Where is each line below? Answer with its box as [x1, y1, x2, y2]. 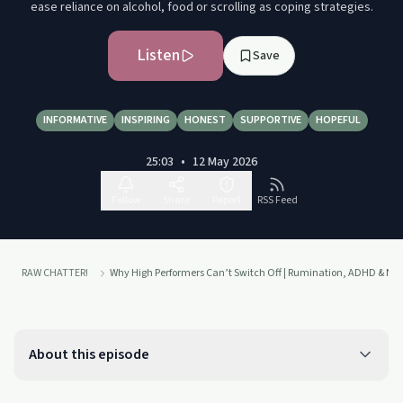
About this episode [29, 345, 149, 364]
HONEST [184, 112, 226, 128]
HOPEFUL [315, 112, 361, 128]
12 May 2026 [193, 153, 257, 171]
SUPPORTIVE [239, 112, 301, 128]
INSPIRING [121, 112, 170, 128]
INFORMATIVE [42, 112, 107, 128]
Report [212, 193, 241, 208]
